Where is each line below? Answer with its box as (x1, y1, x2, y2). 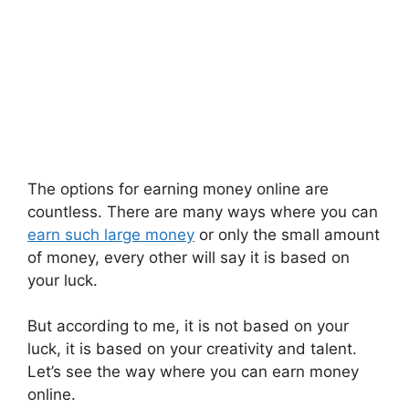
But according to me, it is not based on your (27, 317, 349, 335)
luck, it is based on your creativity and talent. (27, 340, 357, 358)
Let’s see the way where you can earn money (27, 362, 359, 381)
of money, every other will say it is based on (27, 247, 350, 267)
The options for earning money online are (27, 179, 329, 198)
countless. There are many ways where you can (27, 202, 378, 221)
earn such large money (27, 225, 194, 244)
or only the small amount (194, 225, 380, 244)
